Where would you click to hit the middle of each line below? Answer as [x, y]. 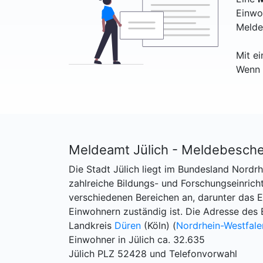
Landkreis [92, 225]
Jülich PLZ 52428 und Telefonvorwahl [153, 253]
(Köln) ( [159, 225]
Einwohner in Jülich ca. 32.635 [137, 239]
